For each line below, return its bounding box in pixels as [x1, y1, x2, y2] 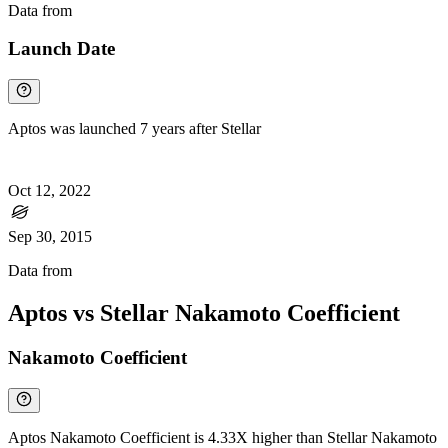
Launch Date [8, 38, 115, 60]
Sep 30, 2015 [8, 228, 92, 246]
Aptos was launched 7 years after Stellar [8, 120, 261, 138]
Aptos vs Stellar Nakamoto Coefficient [8, 299, 400, 326]
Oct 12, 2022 [8, 182, 91, 200]
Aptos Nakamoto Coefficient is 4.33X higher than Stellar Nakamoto [8, 428, 437, 446]
